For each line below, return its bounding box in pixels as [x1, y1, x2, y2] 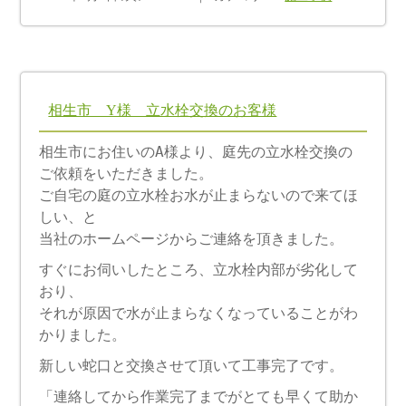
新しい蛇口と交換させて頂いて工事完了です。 [39, 356, 344, 374]
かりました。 [39, 325, 127, 343]
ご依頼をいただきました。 [39, 164, 214, 182]
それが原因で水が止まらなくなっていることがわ [39, 304, 359, 322]
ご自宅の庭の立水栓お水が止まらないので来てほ [39, 186, 359, 204]
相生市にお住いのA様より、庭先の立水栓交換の [39, 142, 353, 160]
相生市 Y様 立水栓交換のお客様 [48, 101, 277, 118]
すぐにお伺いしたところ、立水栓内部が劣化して [39, 260, 359, 278]
